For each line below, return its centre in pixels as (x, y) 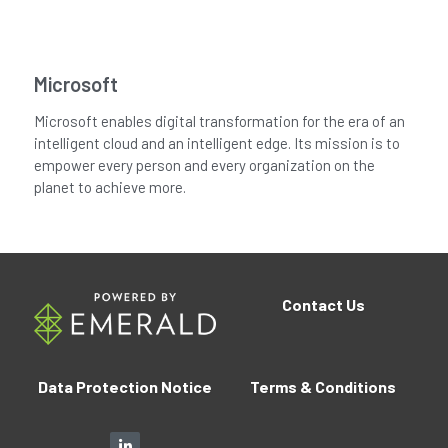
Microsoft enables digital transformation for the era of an (219, 120)
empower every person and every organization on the (204, 164)
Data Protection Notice (125, 386)
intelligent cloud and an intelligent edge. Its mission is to (217, 142)
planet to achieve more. (110, 186)
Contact (312, 304)
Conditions (354, 386)
